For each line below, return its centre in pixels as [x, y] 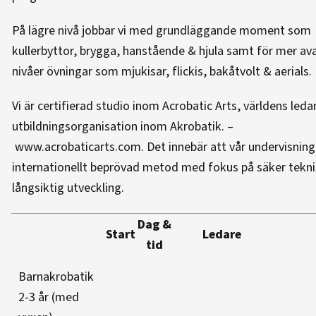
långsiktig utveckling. [68, 188]
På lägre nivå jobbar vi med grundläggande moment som [162, 31]
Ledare [222, 235]
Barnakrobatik [56, 277]
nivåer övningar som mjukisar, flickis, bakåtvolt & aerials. [163, 72]
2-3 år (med [49, 297]
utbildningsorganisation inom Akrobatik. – [123, 127]
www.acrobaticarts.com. [78, 147]
